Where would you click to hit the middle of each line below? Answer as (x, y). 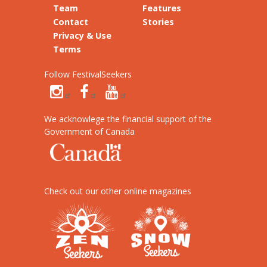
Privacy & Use (82, 35)
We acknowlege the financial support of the (128, 119)
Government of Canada (89, 131)
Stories (158, 21)
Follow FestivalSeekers (88, 74)
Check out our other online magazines (118, 191)
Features (162, 8)
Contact (71, 21)
